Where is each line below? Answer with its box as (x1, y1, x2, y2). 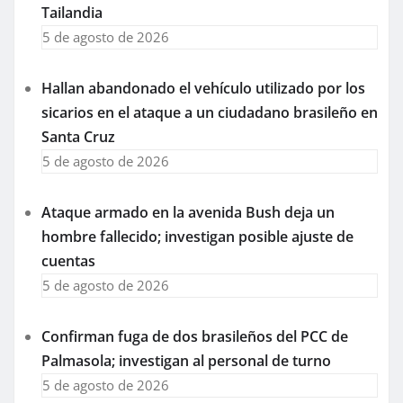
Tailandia (41, 3, 103, 23)
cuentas (41, 251, 95, 272)
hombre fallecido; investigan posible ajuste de (41, 227, 354, 247)
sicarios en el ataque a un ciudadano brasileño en (41, 103, 378, 123)
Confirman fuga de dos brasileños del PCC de (41, 327, 348, 347)
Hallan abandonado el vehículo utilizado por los (41, 78, 365, 99)
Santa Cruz (41, 127, 115, 148)
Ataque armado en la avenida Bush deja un (41, 202, 335, 223)
